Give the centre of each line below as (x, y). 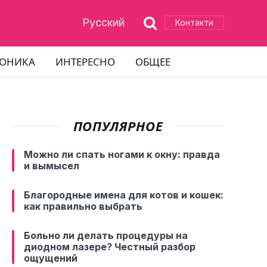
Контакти (194, 22)
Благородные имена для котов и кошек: (124, 195)
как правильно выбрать (83, 206)
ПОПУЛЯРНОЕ (118, 126)
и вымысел (52, 166)
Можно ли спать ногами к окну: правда (122, 154)
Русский (103, 22)
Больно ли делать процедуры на (106, 235)
